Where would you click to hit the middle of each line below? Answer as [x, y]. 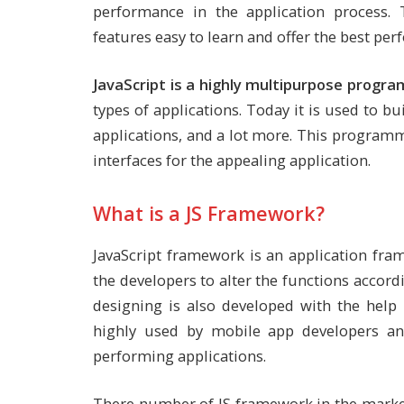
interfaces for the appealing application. [232, 161]
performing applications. [179, 355]
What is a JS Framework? [209, 213]
